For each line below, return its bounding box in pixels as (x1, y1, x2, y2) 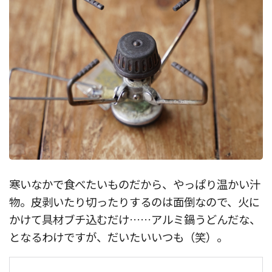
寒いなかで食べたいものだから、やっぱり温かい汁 (9, 175, 260, 192)
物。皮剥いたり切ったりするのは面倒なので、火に (9, 193, 260, 209)
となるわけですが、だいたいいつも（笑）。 (9, 228, 228, 245)
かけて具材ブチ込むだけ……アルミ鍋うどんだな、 (9, 211, 260, 227)
